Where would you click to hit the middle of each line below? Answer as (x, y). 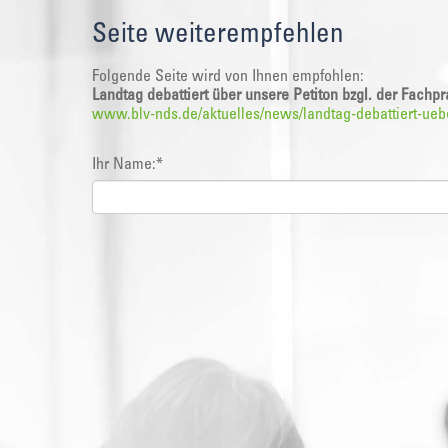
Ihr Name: (124, 165)
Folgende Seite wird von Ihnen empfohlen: (228, 77)
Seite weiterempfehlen (218, 35)
